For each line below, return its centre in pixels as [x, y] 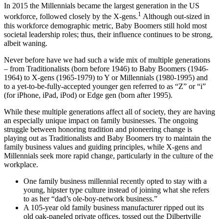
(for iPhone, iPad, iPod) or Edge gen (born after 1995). [89, 95]
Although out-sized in [175, 17]
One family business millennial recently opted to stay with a [115, 181]
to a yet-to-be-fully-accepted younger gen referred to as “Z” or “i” [105, 86]
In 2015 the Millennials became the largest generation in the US [102, 6]
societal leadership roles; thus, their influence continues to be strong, [108, 34]
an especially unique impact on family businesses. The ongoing [101, 120]
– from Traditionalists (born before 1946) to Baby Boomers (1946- [106, 68]
